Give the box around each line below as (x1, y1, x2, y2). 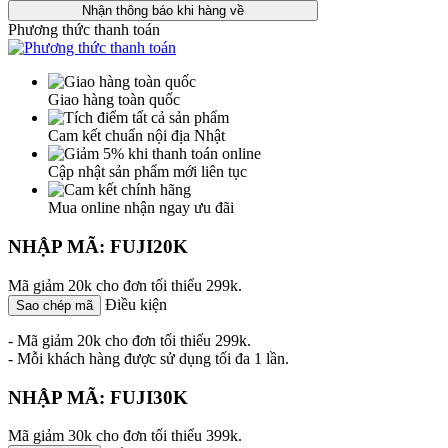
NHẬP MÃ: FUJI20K (8, 236, 188, 258)
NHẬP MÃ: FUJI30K (8, 386, 188, 408)
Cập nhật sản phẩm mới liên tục (48, 163, 247, 181)
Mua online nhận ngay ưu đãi (48, 199, 234, 217)
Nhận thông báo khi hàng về (82, 3, 244, 19)
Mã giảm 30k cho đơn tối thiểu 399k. (8, 427, 242, 445)
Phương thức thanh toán (8, 21, 160, 39)
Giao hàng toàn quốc (48, 91, 180, 109)
